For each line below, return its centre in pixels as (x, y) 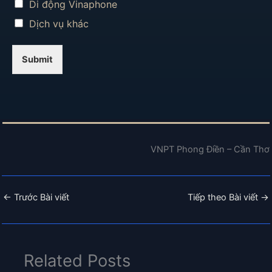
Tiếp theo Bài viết (224, 197)
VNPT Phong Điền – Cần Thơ (210, 149)
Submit (37, 60)
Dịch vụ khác (59, 24)
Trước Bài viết (40, 197)
